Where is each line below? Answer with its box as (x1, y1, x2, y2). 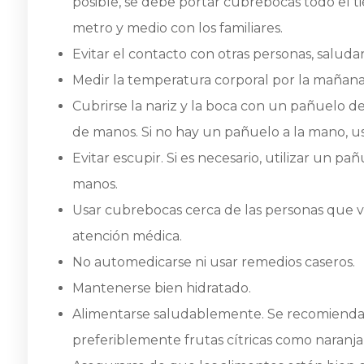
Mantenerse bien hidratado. (72, 279, 251, 296)
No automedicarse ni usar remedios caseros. (72, 253, 355, 270)
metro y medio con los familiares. (72, 19, 283, 36)
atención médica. (72, 227, 182, 244)
